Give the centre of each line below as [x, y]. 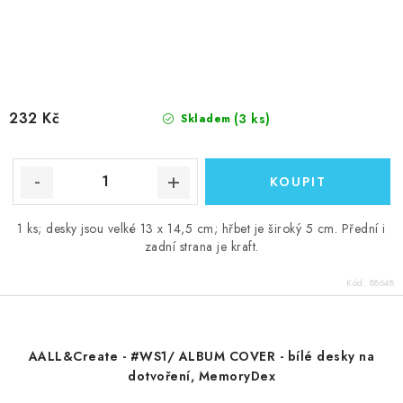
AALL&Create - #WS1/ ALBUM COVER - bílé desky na [201, 356]
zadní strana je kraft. [201, 246]
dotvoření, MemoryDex [201, 376]
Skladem [204, 118]
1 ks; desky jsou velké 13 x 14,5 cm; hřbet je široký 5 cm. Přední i [201, 228]
